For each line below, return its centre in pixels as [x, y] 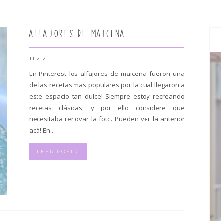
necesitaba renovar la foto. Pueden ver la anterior [107, 119]
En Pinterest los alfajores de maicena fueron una [107, 74]
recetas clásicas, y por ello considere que [107, 108]
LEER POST [56, 152]
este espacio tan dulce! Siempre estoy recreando [107, 96]
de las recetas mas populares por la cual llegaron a [107, 85]
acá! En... [42, 130]
